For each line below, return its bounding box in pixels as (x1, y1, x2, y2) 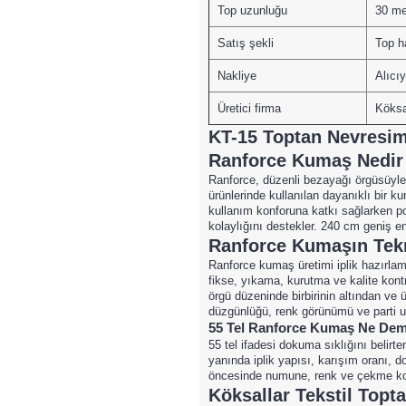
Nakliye (217, 68, 256, 82)
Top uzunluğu (217, 3, 287, 17)
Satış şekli (217, 35, 274, 50)
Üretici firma (217, 101, 281, 115)
